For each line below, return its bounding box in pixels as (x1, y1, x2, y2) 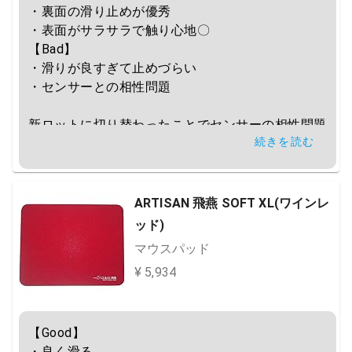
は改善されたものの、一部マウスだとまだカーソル (28, 136, 327, 151)
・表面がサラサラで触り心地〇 (28, 23, 210, 38)
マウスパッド (134, 241, 210, 256)
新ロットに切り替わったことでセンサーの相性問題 (28, 117, 327, 132)
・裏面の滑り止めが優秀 (28, 4, 171, 19)
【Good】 (28, 325, 85, 340)
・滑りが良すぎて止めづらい (28, 60, 197, 75)
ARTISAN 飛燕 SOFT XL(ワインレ (134, 196, 330, 211)
